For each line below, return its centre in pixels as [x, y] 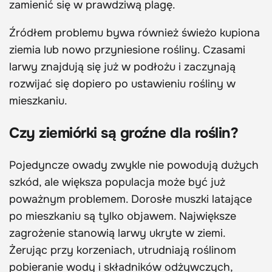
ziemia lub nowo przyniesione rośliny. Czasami [127, 50]
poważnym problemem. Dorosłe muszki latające [131, 199]
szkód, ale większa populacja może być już [117, 182]
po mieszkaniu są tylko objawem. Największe [123, 216]
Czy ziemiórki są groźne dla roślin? [124, 133]
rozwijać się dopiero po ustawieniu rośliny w [122, 84]
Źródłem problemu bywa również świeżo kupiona [134, 33]
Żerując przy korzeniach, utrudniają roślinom [123, 250]
